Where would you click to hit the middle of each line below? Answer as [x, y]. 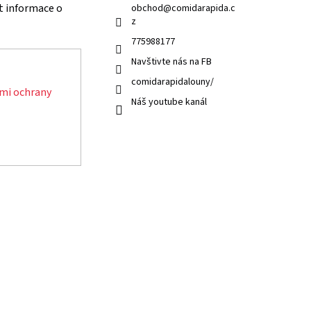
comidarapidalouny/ [173, 82]
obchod [148, 9]
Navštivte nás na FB [172, 62]
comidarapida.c [204, 9]
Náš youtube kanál [169, 102]
